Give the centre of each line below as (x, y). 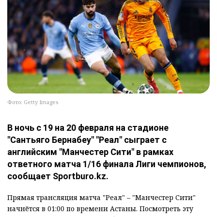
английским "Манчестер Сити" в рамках (90, 152)
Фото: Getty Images (33, 102)
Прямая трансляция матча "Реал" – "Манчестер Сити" (101, 198)
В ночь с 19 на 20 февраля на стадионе (88, 128)
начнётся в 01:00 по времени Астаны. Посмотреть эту (100, 209)
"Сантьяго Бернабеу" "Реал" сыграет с (87, 140)
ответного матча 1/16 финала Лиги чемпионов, (107, 164)
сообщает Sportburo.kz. (58, 176)
